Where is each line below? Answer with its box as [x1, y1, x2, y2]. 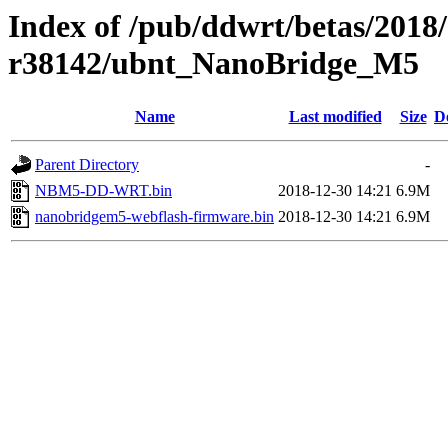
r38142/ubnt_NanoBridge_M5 [8, 45, 419, 81]
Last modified [288, 108, 382, 126]
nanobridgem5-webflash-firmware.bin [35, 208, 274, 226]
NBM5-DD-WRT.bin [35, 182, 172, 200]
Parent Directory [35, 156, 139, 174]
